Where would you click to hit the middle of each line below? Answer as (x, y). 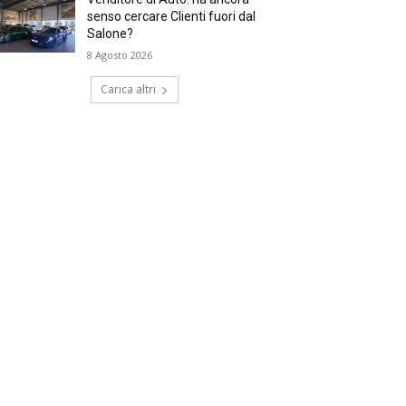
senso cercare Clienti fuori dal (172, 17)
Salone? (111, 34)
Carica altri (128, 90)
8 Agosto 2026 (120, 55)
